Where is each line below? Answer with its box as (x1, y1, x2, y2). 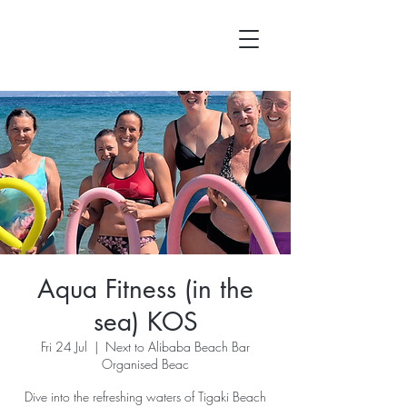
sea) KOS (93, 305, 198, 338)
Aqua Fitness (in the (37, 273, 253, 305)
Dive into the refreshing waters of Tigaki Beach (25, 388, 266, 405)
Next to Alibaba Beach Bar (105, 338, 250, 355)
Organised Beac (102, 355, 189, 372)
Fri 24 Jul (41, 338, 87, 355)
